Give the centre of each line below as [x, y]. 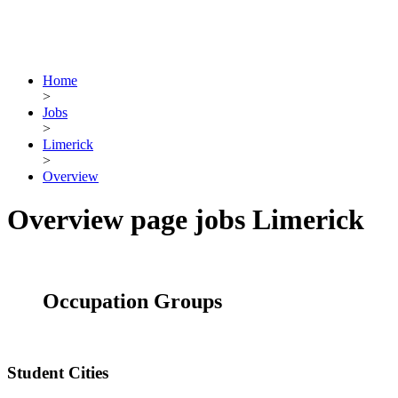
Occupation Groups [132, 301]
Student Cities [58, 373]
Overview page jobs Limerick [186, 220]
